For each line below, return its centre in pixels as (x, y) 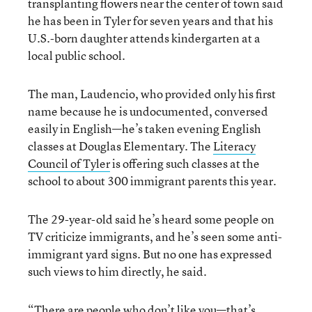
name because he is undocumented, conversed (148, 111)
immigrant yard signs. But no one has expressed (150, 253)
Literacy (234, 146)
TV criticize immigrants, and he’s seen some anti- (155, 236)
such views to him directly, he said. (117, 271)
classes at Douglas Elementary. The (120, 146)
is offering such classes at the (185, 163)
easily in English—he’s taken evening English (145, 128)
